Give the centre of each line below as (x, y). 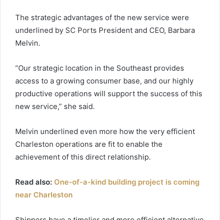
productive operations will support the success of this (109, 94)
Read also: (35, 182)
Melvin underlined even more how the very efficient (105, 132)
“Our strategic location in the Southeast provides (100, 68)
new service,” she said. (55, 107)
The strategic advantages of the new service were (102, 18)
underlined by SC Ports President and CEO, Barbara (105, 30)
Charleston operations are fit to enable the (89, 144)
